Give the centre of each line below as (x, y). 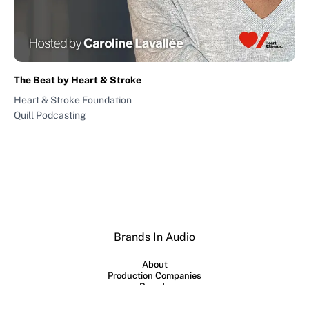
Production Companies (154, 276)
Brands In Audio (154, 237)
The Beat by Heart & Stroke (78, 80)
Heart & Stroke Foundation (73, 100)
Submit (154, 298)
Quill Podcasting (50, 115)
